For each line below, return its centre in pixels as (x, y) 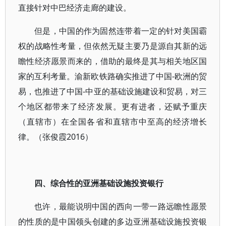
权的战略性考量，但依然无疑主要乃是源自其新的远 (113, 46)
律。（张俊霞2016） (55, 137)
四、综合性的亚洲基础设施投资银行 (99, 183)
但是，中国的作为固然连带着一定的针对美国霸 (121, 31)
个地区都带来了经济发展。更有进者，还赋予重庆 (113, 106)
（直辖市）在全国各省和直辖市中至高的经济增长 (113, 122)
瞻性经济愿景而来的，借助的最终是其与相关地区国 (113, 61)
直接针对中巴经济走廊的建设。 (75, 8)
